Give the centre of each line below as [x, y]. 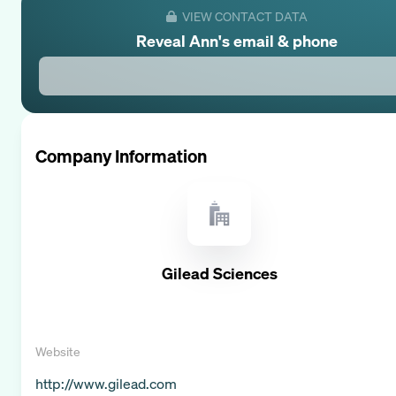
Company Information [121, 156]
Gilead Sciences [219, 273]
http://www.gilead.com [106, 383]
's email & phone [278, 40]
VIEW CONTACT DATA [245, 16]
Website [58, 351]
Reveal [163, 40]
